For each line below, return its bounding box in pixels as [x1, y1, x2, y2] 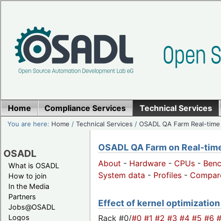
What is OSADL [8, 161, 59, 170]
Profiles [153, 170, 182, 181]
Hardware [129, 158, 166, 169]
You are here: [7, 119, 52, 128]
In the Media [8, 182, 49, 190]
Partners [8, 192, 36, 201]
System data [98, 170, 145, 181]
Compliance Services [44, 103, 126, 113]
